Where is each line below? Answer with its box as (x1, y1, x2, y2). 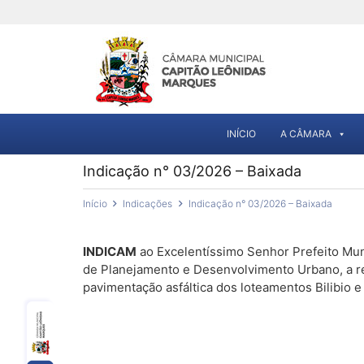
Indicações (123, 197, 173, 210)
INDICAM (83, 244, 136, 259)
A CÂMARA (280, 128, 331, 140)
